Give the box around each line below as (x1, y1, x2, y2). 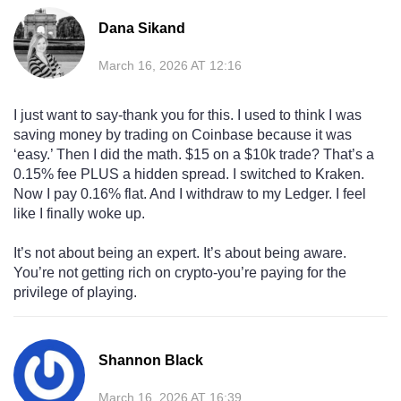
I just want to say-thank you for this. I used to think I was (13, 107, 362, 124)
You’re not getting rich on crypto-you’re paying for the (13, 265, 346, 281)
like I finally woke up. (13, 206, 145, 222)
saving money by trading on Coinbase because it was (13, 127, 352, 143)
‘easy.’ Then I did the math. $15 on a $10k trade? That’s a (13, 147, 374, 163)
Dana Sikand (98, 21, 185, 37)
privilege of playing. (13, 285, 137, 301)
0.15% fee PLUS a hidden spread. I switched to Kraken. (13, 166, 364, 183)
